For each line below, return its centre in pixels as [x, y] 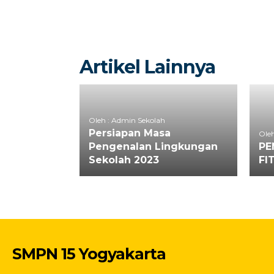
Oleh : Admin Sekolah [127, 120]
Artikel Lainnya [147, 67]
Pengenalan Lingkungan [153, 146]
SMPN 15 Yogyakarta [89, 254]
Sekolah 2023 [124, 160]
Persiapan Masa [130, 133]
